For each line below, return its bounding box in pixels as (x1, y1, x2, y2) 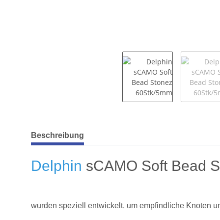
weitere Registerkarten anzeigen (30, 125, 137, 135)
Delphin (31, 157, 82, 174)
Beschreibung (31, 131, 84, 139)
